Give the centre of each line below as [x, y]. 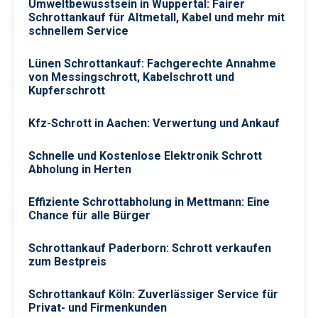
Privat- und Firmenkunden [98, 307]
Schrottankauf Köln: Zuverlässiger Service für [153, 294]
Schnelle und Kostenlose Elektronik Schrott [145, 155]
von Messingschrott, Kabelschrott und [131, 77]
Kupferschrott [67, 90]
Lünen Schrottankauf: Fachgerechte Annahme [152, 63]
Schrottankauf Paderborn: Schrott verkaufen [150, 248]
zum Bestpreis [67, 261]
